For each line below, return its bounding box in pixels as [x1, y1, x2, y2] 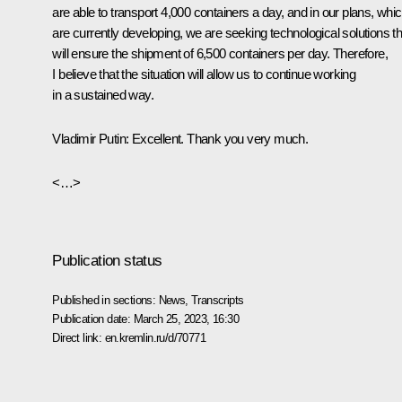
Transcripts [191, 293, 244, 307]
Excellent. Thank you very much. [128, 130, 309, 146]
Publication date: [52, 311, 134, 326]
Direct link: [52, 330, 105, 345]
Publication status [52, 251, 162, 269]
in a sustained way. [52, 86, 153, 102]
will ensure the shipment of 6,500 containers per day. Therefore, [52, 45, 388, 61]
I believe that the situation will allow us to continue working [52, 66, 356, 82]
